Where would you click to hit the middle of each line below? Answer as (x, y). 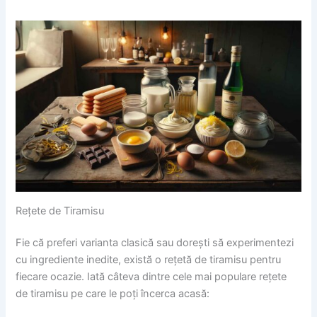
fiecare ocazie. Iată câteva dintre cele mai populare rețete (151, 277)
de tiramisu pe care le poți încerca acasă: (113, 294)
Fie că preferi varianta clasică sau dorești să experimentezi (155, 243)
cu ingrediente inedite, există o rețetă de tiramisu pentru (149, 260)
